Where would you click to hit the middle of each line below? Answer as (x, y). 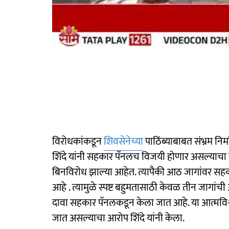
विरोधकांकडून (78, 142)
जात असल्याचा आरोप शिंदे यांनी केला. (118, 218)
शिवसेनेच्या (123, 142)
